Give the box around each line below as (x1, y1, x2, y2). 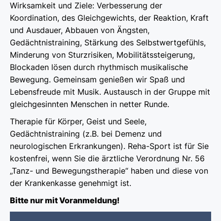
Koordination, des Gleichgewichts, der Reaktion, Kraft (10, 13, 209, 23)
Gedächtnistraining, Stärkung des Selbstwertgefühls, (10, 37, 206, 48)
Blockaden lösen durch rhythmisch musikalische (10, 62, 188, 73)
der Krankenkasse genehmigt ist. (10, 178, 131, 188)
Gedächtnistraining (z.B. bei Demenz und (10, 129, 162, 139)
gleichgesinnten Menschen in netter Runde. (10, 99, 169, 110)
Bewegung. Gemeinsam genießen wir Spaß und (10, 74, 185, 85)
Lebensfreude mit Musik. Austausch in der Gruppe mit (10, 87, 210, 97)
